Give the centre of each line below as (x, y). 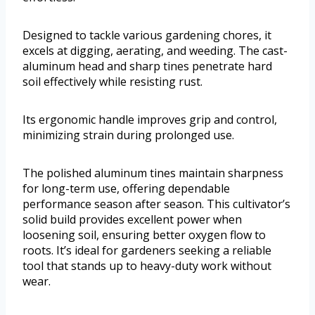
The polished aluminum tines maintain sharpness (153, 173)
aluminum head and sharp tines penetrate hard (147, 66)
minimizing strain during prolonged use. (128, 135)
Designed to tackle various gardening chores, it (147, 36)
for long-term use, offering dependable (126, 189)
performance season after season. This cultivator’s (156, 204)
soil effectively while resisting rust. (112, 82)
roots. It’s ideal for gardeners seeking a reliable (147, 251)
